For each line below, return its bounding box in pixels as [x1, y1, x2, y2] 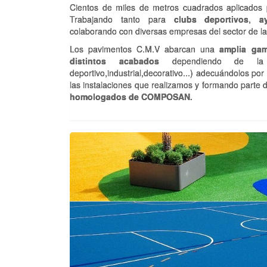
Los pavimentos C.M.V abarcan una [70, 43, 220, 55]
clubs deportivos [173, 13, 249, 25]
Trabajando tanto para [70, 13, 174, 25]
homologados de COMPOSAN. [70, 91, 193, 103]
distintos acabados [70, 55, 159, 67]
